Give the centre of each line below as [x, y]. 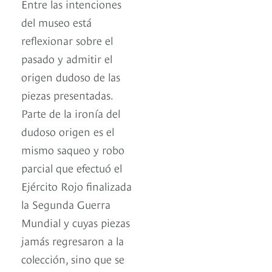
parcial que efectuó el [72, 168]
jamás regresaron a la [73, 240]
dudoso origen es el [68, 131]
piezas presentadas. [67, 95]
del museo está [56, 22]
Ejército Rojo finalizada [76, 186]
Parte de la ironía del [71, 113]
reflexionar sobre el [67, 40]
